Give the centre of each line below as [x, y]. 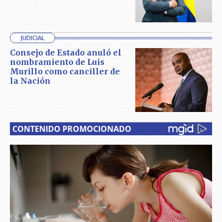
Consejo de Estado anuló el [66, 53]
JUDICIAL [32, 38]
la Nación [30, 81]
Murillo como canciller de [65, 72]
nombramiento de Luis [57, 62]
